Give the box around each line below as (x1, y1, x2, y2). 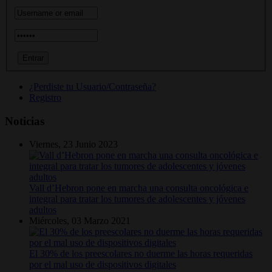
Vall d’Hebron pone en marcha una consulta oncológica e (29, 183, 248, 194)
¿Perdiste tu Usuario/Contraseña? (29, 81, 156, 92)
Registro (29, 92, 61, 103)
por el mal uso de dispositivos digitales (29, 259, 176, 270)
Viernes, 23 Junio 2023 (29, 139, 118, 150)
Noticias (5, 114, 44, 127)
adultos (29, 205, 56, 216)
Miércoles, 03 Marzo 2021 (29, 216, 131, 226)
